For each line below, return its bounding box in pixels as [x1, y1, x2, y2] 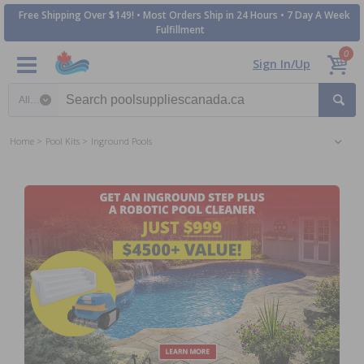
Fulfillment [155, 23, 205, 37]
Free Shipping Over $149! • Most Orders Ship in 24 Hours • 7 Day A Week [18, 8, 350, 22]
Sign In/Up [253, 56, 310, 71]
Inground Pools [91, 135, 152, 147]
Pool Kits [45, 135, 80, 147]
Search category [8, 82, 93, 97]
